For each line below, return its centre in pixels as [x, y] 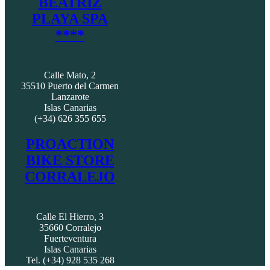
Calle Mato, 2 [70, 75]
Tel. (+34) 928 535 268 [70, 260]
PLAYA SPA [70, 19]
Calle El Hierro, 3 [70, 217]
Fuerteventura [70, 239]
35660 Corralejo [70, 228]
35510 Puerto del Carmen [70, 86]
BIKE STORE [70, 161]
